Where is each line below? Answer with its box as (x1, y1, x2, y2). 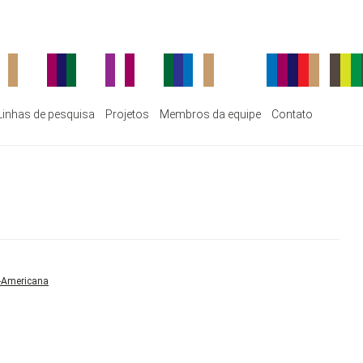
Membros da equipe (160, 108, 261, 121)
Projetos (105, 108, 149, 121)
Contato (271, 108, 313, 121)
